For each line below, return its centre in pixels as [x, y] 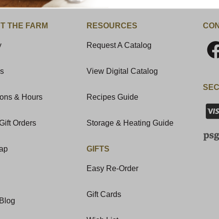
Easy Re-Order [113, 168]
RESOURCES [112, 25]
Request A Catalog [119, 45]
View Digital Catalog [122, 71]
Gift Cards [104, 194]
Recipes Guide [113, 97]
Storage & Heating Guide [130, 123]
